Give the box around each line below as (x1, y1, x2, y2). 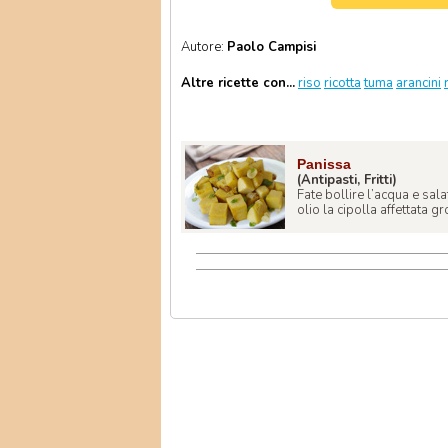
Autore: (181, 38, 227, 56)
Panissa (297, 156, 351, 173)
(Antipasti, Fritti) (297, 171, 397, 190)
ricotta (324, 74, 361, 92)
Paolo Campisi (227, 38, 316, 56)
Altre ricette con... (181, 74, 295, 92)
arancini (396, 74, 441, 92)
